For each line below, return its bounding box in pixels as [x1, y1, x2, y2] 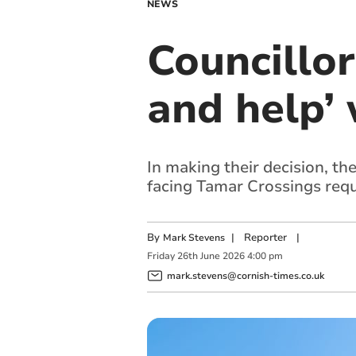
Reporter [243, 230, 287, 245]
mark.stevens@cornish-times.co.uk [166, 269, 324, 282]
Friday [146, 250, 175, 263]
